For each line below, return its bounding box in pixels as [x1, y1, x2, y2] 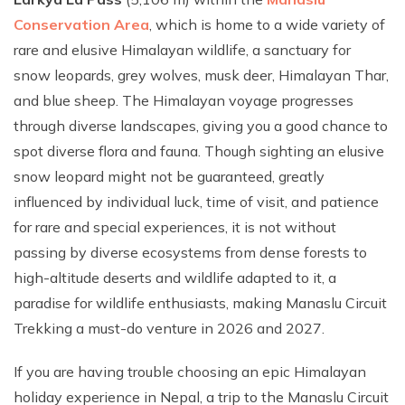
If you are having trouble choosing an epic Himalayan [14, 363, 366, 381]
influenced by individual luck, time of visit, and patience [14, 193, 379, 211]
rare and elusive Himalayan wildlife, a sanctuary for [14, 41, 351, 59]
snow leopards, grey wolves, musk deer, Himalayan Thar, [14, 66, 389, 84]
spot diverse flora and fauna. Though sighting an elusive [14, 142, 384, 160]
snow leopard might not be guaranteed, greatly [14, 167, 325, 185]
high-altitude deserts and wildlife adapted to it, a [14, 268, 336, 287]
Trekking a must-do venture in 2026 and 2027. [14, 319, 325, 337]
